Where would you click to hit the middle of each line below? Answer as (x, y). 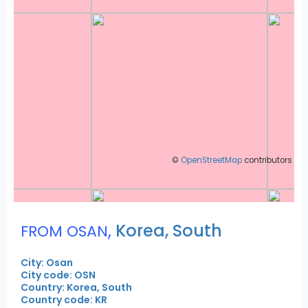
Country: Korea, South (76, 287)
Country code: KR (64, 299)
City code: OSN (58, 275)
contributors (267, 161)
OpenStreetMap (211, 161)
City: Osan (47, 262)
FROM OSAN (64, 231)
